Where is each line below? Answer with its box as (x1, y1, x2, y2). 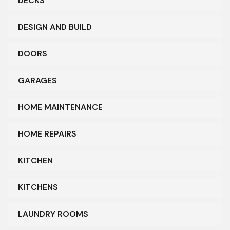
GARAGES (18, 75, 57, 86)
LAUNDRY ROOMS (18, 208, 88, 220)
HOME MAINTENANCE (18, 102, 103, 113)
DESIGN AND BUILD (18, 22, 92, 33)
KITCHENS (18, 182, 58, 193)
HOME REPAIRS (18, 128, 76, 140)
